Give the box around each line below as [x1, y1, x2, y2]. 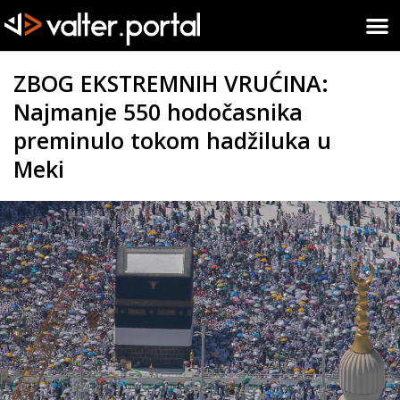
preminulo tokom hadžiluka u [13, 124, 331, 155]
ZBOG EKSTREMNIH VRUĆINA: [13, 67, 329, 98]
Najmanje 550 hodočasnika [13, 96, 303, 127]
